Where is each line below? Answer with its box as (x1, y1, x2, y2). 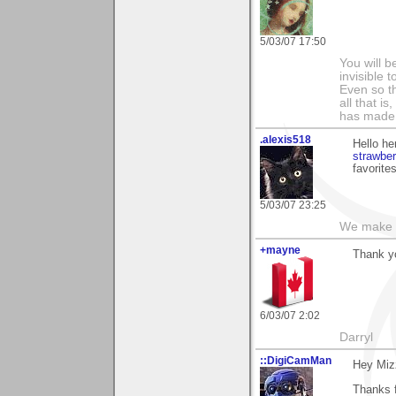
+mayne (260, 244, 301, 257)
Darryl (339, 331, 373, 345)
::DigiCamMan (260, 354, 331, 368)
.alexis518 (260, 133, 311, 147)
